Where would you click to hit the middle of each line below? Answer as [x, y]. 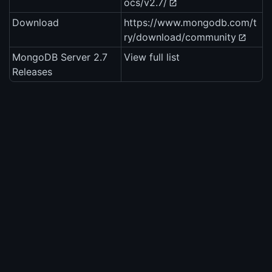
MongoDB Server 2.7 [60, 57]
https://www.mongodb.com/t [190, 23]
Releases [32, 72]
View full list [152, 57]
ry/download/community [180, 37]
